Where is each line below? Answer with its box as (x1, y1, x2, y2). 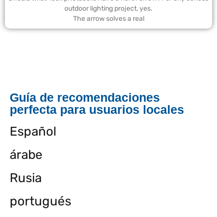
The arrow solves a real (73, 14, 144, 23)
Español (10, 124, 56, 139)
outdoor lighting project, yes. (64, 4, 153, 13)
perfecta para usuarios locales (10, 102, 184, 116)
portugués (10, 193, 71, 209)
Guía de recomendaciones (10, 90, 160, 104)
